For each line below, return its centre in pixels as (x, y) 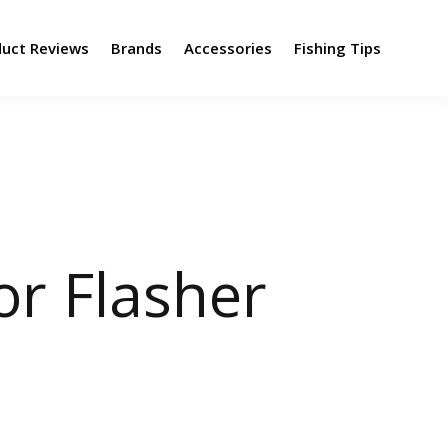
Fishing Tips (337, 48)
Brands (136, 48)
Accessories (227, 48)
